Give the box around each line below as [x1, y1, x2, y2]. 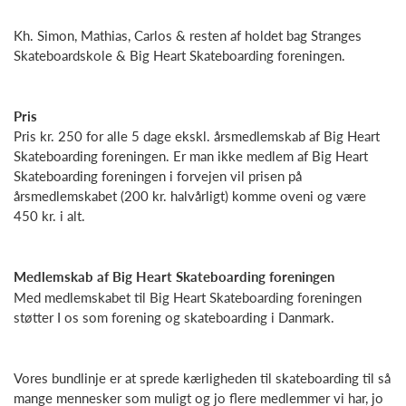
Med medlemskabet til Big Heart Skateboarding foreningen [14, 288, 362, 305]
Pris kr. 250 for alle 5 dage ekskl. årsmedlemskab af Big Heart [14, 128, 380, 145]
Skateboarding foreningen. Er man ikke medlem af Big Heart [14, 148, 368, 165]
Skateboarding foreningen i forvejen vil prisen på [14, 168, 302, 185]
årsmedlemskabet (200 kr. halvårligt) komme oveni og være [14, 188, 366, 205]
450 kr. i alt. [14, 208, 85, 225]
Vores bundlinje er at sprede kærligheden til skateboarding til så [14, 369, 391, 386]
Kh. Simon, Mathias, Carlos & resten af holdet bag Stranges [14, 26, 362, 43]
